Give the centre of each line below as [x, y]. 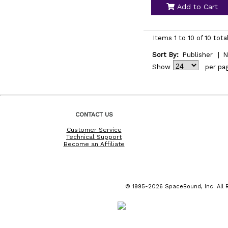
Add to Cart [196, 7]
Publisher [197, 55]
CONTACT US [94, 114]
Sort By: [165, 55]
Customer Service [94, 130]
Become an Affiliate [94, 144]
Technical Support [94, 137]
